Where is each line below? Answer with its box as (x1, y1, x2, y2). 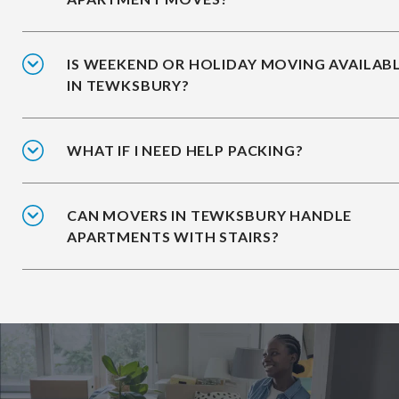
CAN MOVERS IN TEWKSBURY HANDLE (67, 207, 353, 224)
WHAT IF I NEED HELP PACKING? (67, 142, 304, 159)
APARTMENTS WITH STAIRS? (67, 228, 280, 246)
